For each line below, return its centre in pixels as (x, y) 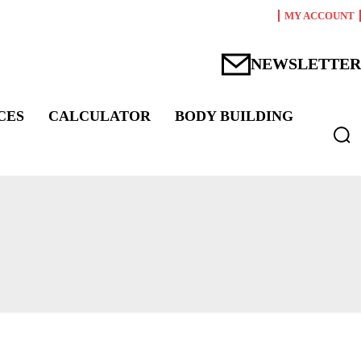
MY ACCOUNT (320, 16)
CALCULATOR (100, 116)
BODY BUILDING (234, 116)
